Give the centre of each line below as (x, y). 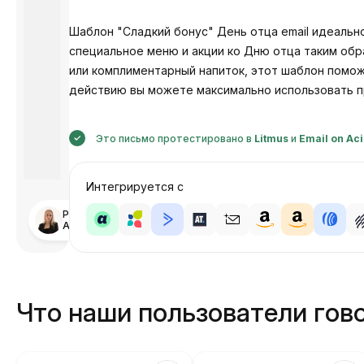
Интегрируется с (134, 186)
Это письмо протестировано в (173, 139)
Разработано (96, 214)
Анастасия (89, 225)
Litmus (271, 139)
